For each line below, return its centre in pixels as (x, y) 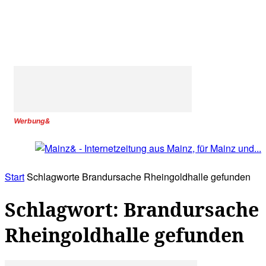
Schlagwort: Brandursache (132, 209)
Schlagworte (53, 177)
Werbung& (32, 121)
